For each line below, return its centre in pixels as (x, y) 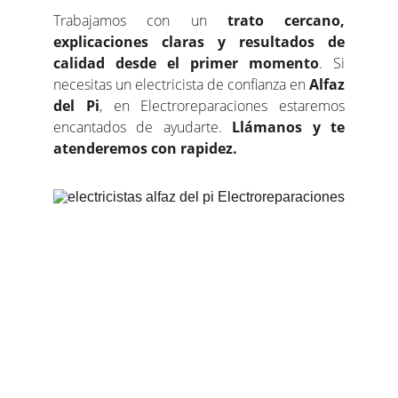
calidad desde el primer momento (186, 63)
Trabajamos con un (140, 20)
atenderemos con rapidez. (145, 148)
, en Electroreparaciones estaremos (222, 106)
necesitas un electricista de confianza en (181, 84)
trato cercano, (286, 20)
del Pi (76, 106)
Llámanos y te (289, 127)
